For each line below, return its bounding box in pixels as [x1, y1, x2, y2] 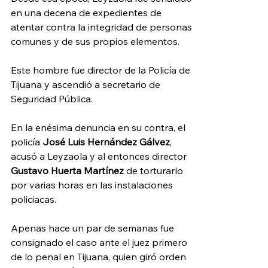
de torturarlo [124, 164, 185, 176]
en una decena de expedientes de [11, 6, 164, 19]
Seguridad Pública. [11, 92, 93, 105]
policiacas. [11, 193, 56, 205]
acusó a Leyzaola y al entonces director [11, 150, 189, 162]
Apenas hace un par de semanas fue [11, 221, 176, 234]
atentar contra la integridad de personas [11, 20, 194, 33]
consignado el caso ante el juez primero [11, 236, 190, 248]
